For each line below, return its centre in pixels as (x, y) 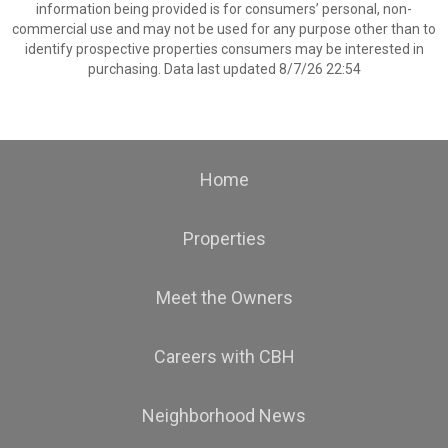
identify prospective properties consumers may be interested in (224, 49)
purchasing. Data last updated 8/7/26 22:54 (224, 69)
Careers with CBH (224, 356)
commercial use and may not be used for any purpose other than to (224, 29)
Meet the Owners (224, 297)
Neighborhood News (224, 415)
